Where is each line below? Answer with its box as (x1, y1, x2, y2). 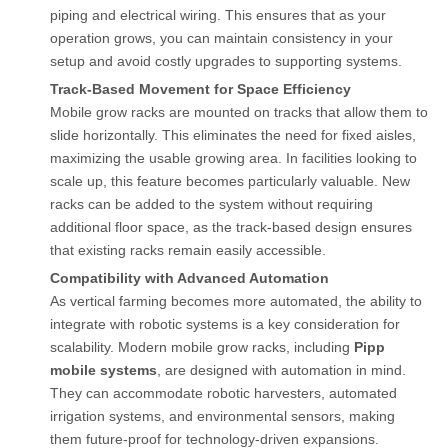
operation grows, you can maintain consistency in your (50, 29, 393, 46)
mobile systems (50, 361, 157, 378)
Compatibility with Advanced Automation (50, 269, 329, 286)
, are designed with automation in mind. (157, 361, 406, 378)
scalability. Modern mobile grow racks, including (50, 338, 354, 355)
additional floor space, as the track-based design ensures (50, 218, 412, 235)
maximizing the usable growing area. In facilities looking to (50, 149, 417, 166)
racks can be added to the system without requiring (50, 195, 373, 212)
